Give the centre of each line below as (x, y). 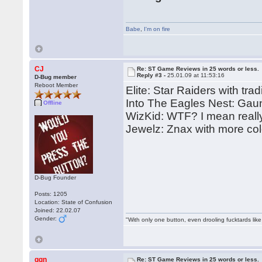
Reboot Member (56, 85)
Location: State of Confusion (74, 202)
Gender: (47, 218)
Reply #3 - (152, 75)
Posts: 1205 (51, 194)
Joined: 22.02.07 (58, 210)
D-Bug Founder (56, 177)
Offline (53, 103)
